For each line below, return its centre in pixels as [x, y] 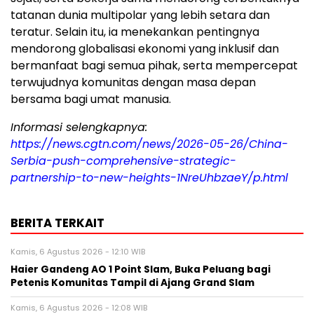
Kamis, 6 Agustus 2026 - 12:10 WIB [78, 252]
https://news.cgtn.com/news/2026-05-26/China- [149, 144]
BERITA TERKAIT [57, 223]
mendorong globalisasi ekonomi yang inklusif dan [145, 49]
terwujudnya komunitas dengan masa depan [133, 83]
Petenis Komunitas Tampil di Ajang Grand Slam [132, 283]
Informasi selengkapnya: [79, 128]
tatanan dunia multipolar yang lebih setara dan [140, 15]
